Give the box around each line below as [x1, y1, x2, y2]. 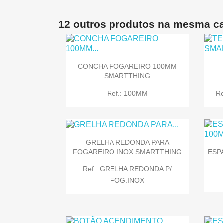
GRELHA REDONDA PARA [85, 138, 169, 146]
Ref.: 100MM [107, 89, 148, 97]
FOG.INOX [110, 176, 145, 184]
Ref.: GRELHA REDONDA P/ [83, 164, 172, 173]
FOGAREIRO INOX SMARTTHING [73, 147, 182, 156]
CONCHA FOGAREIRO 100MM [78, 62, 177, 71]
